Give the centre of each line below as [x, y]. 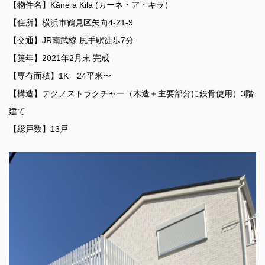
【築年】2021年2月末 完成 [59, 58]
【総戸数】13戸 [38, 129]
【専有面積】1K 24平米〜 [60, 76]
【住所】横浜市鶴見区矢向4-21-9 [71, 22]
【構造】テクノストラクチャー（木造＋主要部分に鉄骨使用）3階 [131, 93]
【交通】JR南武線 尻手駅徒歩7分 [71, 40]
